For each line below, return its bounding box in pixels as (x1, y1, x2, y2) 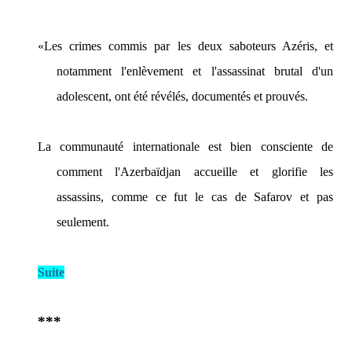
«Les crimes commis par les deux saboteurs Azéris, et (38, 39, 333, 53)
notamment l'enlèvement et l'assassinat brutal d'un (57, 64, 333, 78)
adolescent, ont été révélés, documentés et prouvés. (57, 90, 308, 103)
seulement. (57, 215, 109, 229)
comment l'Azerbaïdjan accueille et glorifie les (57, 165, 333, 178)
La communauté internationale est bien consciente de (38, 140, 333, 153)
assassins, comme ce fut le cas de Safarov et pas (57, 190, 333, 203)
